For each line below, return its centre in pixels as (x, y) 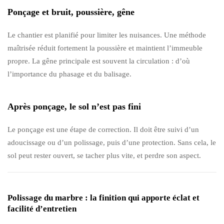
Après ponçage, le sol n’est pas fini (74, 106)
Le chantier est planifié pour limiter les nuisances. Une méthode (107, 35)
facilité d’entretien (42, 208)
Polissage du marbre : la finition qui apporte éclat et (103, 197)
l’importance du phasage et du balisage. (69, 74)
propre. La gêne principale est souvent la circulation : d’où (99, 61)
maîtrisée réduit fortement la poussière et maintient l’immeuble (105, 48)
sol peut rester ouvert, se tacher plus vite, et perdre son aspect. (104, 155)
